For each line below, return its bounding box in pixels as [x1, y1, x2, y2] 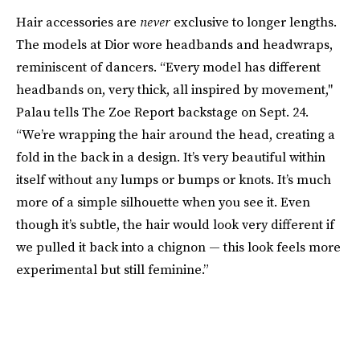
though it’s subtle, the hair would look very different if [16, 215, 334, 234]
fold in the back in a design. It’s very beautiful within [16, 148, 325, 166]
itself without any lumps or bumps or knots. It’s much [16, 170, 331, 189]
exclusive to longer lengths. [174, 13, 337, 31]
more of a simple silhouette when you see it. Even [16, 193, 310, 211]
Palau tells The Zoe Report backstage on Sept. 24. [16, 103, 309, 121]
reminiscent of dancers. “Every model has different [16, 58, 321, 76]
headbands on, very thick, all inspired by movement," [16, 80, 333, 99]
